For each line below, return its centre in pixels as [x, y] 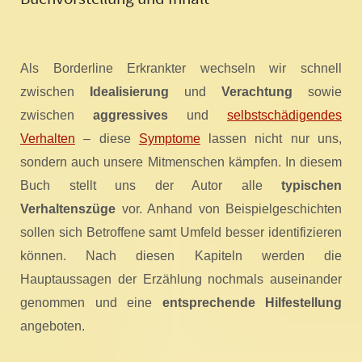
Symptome [169, 139]
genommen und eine [91, 303]
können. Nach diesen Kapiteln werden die [181, 256]
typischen [311, 186]
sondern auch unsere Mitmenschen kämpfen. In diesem [181, 162]
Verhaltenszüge [68, 209]
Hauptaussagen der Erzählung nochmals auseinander [181, 280]
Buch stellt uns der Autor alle [151, 186]
